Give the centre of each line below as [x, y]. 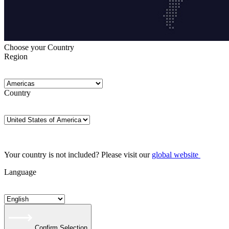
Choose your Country [39, 47]
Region [16, 56]
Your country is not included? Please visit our [78, 155]
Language [20, 172]
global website [175, 155]
